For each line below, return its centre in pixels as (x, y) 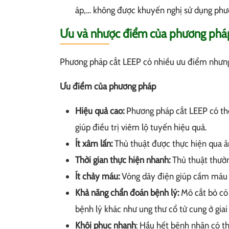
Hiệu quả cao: (100, 111)
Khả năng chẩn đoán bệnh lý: (127, 193)
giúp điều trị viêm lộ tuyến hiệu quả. (141, 128)
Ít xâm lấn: (94, 144)
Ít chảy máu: (97, 177)
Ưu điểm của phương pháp (109, 87)
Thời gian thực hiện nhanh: (123, 160)
